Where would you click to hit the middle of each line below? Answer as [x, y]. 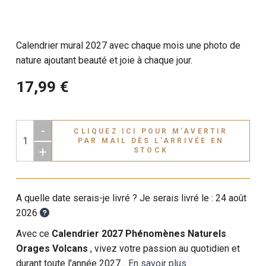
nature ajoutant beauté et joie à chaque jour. [104, 60]
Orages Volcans [53, 248]
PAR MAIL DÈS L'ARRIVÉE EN [151, 140]
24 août [231, 198]
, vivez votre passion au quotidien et [165, 248]
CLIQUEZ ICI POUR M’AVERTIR [107, 131]
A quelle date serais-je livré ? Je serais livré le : [116, 198]
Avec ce [34, 234]
